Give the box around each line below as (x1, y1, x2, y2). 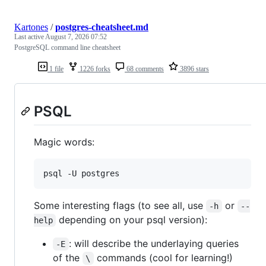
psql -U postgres (43, 169, 119, 179)
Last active (14, 32, 45, 41)
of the (53, 252, 83, 264)
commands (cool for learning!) (93, 252, 233, 264)
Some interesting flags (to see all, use (34, 199, 206, 212)
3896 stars (178, 64, 209, 73)
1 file (47, 64, 64, 73)
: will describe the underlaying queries (68, 237, 242, 250)
